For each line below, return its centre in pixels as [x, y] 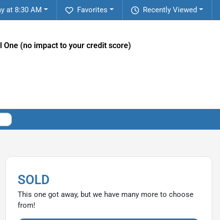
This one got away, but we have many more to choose [105, 194]
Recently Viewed [170, 10]
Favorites [93, 10]
